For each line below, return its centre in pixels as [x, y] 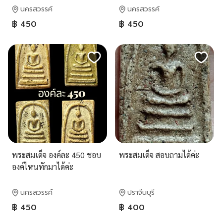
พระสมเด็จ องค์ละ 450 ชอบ [56, 155]
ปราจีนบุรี [141, 193]
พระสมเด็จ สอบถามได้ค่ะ [159, 155]
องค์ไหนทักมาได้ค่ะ [43, 167]
